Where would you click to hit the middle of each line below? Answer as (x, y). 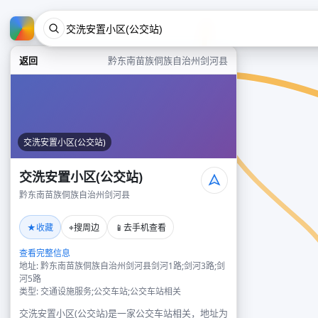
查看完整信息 (45, 253)
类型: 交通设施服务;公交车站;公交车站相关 (100, 291)
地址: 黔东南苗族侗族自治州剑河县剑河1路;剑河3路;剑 (122, 266)
